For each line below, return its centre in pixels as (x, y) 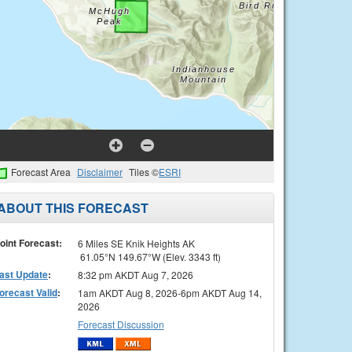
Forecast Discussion (121, 324)
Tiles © (144, 172)
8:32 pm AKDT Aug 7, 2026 (135, 274)
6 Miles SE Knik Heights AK (136, 243)
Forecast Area (41, 172)
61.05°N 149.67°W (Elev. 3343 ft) (149, 256)
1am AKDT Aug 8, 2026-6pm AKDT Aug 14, (169, 292)
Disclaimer (100, 172)
